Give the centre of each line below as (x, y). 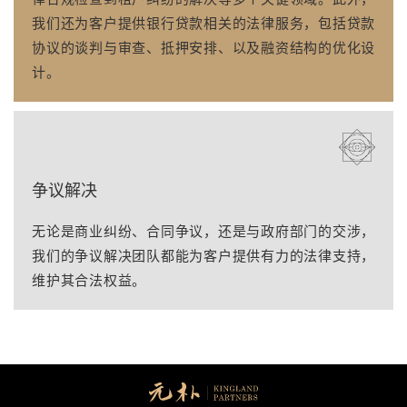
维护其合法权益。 (89, 279)
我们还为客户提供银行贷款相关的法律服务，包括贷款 (203, 22)
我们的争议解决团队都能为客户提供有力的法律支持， (203, 255)
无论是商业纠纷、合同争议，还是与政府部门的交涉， (203, 230)
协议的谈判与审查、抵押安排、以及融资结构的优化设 (203, 47)
